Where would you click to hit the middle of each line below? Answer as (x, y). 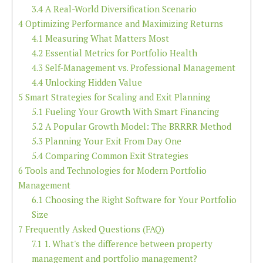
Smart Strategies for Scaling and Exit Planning (117, 97)
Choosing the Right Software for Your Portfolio (139, 199)
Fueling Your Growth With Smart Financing (131, 111)
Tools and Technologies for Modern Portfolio (115, 170)
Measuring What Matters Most (106, 38)
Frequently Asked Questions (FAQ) (94, 229)
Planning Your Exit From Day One (112, 141)
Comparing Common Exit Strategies (115, 155)
